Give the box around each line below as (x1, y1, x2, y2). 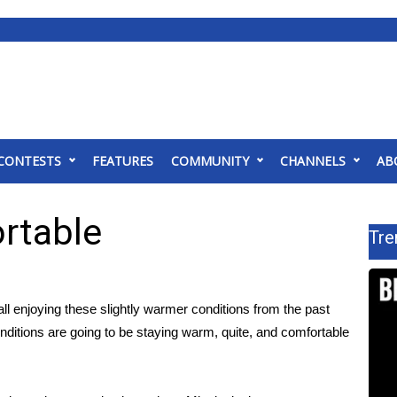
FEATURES (92, 152, 153, 169)
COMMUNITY (171, 152, 249, 169)
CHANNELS (280, 152, 346, 169)
